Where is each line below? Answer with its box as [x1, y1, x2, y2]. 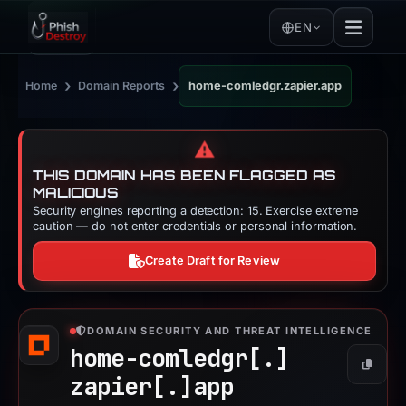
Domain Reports [78, 79, 165, 92]
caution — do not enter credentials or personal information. [33, 219, 358, 233]
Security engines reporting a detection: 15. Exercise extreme [33, 204, 359, 217]
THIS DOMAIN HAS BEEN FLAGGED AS [33, 167, 336, 184]
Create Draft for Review [145, 254, 281, 267]
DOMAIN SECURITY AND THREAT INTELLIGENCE [87, 324, 372, 337]
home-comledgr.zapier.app [188, 79, 342, 92]
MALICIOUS [33, 184, 120, 201]
